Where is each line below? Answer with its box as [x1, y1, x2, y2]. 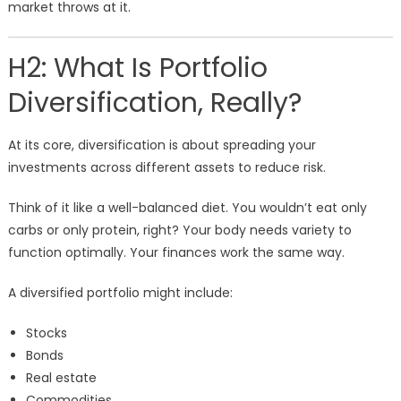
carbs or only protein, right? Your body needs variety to [7, 221, 352, 240]
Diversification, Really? [7, 84, 302, 123]
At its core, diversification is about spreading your [7, 136, 316, 155]
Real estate [25, 369, 97, 388]
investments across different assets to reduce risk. [7, 158, 326, 177]
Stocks [25, 324, 67, 343]
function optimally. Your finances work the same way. [7, 243, 345, 262]
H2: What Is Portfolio [7, 49, 268, 88]
